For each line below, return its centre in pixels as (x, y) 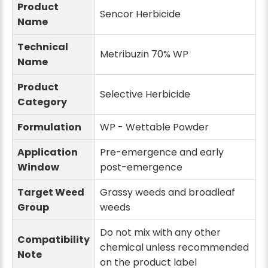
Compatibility (54, 239)
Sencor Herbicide (140, 14)
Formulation (49, 127)
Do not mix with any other (160, 232)
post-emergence (141, 167)
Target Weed (51, 192)
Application (48, 152)
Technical (43, 47)
